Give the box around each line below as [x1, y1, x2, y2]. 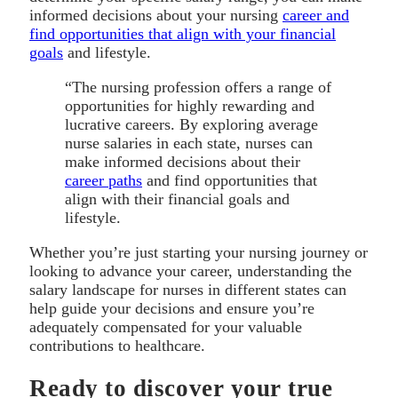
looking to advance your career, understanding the [29, 261, 352, 280]
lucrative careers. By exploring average [65, 115, 318, 133]
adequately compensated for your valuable [29, 317, 302, 336]
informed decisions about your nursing [29, 5, 283, 24]
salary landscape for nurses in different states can [29, 280, 346, 298]
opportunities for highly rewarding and [65, 96, 314, 115]
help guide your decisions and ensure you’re [29, 298, 314, 317]
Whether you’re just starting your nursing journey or [29, 243, 368, 261]
